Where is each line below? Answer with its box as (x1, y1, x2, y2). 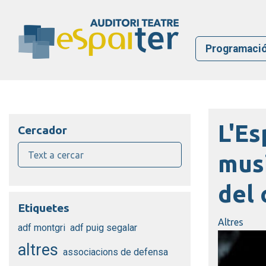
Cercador (18, 123, 67, 137)
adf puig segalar (70, 222, 137, 233)
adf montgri (18, 222, 65, 233)
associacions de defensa (63, 246, 168, 258)
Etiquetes (18, 201, 69, 214)
